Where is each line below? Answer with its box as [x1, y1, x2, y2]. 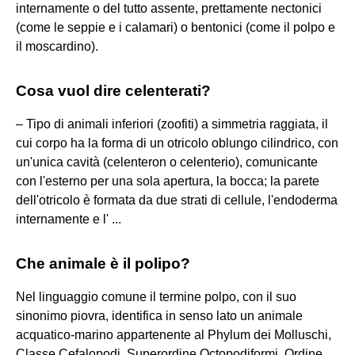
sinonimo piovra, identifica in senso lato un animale [16, 308, 303, 323]
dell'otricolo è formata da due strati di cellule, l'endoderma [16, 193, 338, 207]
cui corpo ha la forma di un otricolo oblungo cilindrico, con [16, 136, 338, 150]
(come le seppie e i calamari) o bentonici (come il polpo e [16, 20, 335, 34]
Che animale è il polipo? [16, 254, 190, 272]
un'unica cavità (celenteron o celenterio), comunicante [16, 155, 318, 169]
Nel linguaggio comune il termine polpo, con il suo [16, 289, 296, 303]
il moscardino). [16, 39, 98, 53]
